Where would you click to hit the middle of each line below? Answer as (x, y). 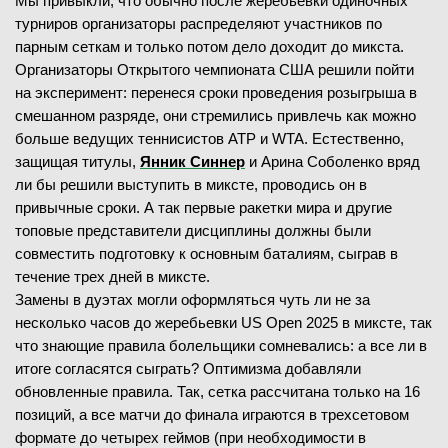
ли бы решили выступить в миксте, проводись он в (191, 184)
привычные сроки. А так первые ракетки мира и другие (203, 207)
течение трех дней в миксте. (112, 276)
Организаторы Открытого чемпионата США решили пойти (214, 69)
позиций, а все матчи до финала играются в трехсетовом (212, 414)
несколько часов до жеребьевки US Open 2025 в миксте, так (223, 322)
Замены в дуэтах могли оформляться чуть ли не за (192, 299)
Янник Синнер (192, 161)
